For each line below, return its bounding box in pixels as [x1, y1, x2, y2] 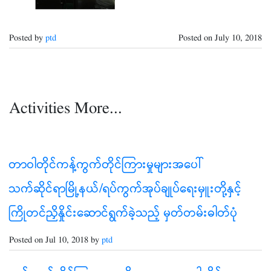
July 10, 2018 [215, 33, 262, 44]
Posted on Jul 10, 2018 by [9, 235, 102, 246]
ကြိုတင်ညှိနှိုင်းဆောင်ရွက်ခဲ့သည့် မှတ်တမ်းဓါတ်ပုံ [9, 204, 238, 222]
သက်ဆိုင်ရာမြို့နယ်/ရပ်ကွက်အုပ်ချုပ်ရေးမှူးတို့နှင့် [9, 180, 242, 198]
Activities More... [9, 99, 122, 120]
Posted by [9, 33, 45, 44]
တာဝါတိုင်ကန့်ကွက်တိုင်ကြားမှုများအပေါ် [9, 156, 203, 174]
